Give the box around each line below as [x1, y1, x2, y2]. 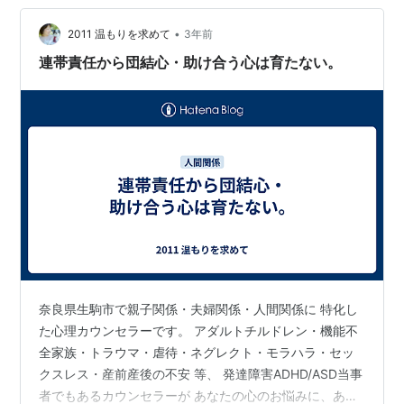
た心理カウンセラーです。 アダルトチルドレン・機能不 [39, 322, 359, 338]
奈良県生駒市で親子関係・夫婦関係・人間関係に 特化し [39, 300, 359, 317]
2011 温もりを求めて [68, 27, 171, 41]
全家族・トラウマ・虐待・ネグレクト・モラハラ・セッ [39, 344, 355, 360]
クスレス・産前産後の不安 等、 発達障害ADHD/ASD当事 [39, 365, 363, 381]
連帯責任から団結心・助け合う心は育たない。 [39, 53, 343, 71]
